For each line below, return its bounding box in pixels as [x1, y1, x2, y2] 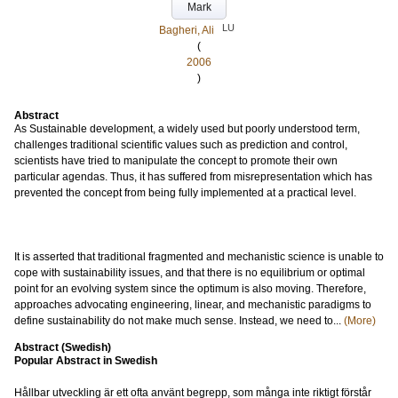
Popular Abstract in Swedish [14, 354, 157, 367]
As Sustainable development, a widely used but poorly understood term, [14, 123, 360, 135]
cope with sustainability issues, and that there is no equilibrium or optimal [14, 267, 365, 279]
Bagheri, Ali [158, 24, 214, 36]
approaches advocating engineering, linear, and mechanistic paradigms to [14, 298, 371, 311]
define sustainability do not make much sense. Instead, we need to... [14, 314, 344, 327]
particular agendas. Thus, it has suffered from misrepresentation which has [14, 171, 372, 183]
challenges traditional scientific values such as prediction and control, [14, 139, 347, 151]
